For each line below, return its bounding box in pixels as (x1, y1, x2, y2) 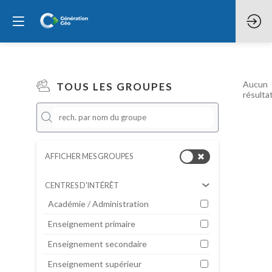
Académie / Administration (48, 198, 149, 209)
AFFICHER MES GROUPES (45, 152, 133, 161)
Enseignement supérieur (48, 258, 141, 269)
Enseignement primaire (48, 218, 135, 229)
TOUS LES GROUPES (56, 80, 174, 93)
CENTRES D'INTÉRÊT (45, 180, 119, 190)
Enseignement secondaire (48, 238, 147, 249)
